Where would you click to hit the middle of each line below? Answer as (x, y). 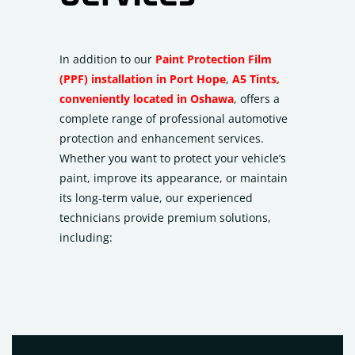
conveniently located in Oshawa (147, 99)
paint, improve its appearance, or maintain (174, 178)
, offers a (257, 99)
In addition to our (107, 59)
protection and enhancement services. (162, 138)
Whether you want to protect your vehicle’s (173, 158)
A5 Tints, (256, 79)
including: (86, 237)
